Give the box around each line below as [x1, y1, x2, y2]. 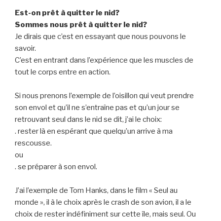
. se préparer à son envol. [15, 162, 97, 172]
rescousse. [15, 139, 52, 148]
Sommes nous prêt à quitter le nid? [15, 20, 147, 30]
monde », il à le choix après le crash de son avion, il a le [15, 198, 191, 207]
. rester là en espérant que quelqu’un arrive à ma [15, 127, 173, 136]
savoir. [15, 44, 36, 53]
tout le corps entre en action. [15, 68, 110, 77]
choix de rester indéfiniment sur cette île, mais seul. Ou [15, 210, 196, 219]
